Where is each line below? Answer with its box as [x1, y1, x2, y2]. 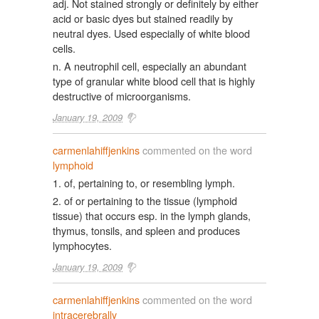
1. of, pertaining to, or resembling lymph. [53, 175, 235, 190]
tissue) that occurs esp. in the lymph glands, [53, 208, 251, 223]
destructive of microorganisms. [53, 88, 191, 103]
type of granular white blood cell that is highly [53, 73, 255, 88]
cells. [53, 41, 75, 56]
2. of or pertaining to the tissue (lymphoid [53, 193, 237, 208]
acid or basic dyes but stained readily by [53, 11, 233, 26]
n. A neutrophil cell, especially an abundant [53, 58, 246, 73]
